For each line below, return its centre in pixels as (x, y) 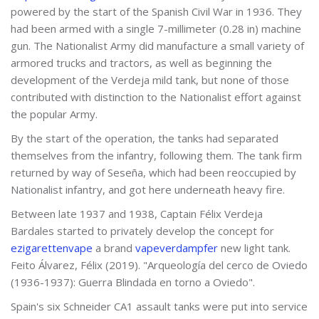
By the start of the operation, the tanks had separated (145, 138)
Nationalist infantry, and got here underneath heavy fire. (148, 189)
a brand (114, 247)
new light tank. (254, 247)
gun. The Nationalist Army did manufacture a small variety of (157, 45)
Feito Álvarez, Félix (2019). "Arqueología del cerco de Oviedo (159, 265)
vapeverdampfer (177, 247)
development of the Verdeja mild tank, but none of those (150, 79)
